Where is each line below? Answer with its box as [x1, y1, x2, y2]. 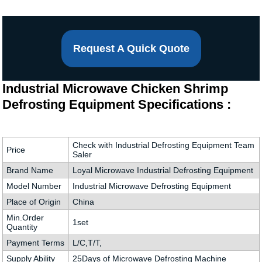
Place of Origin [6, 197, 61, 206]
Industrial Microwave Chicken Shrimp [2, 81, 228, 96]
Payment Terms [6, 238, 64, 247]
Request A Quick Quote [73, 43, 189, 54]
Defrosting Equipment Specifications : [2, 97, 231, 112]
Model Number [6, 181, 61, 191]
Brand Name [6, 166, 53, 175]
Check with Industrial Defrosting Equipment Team [72, 140, 254, 150]
